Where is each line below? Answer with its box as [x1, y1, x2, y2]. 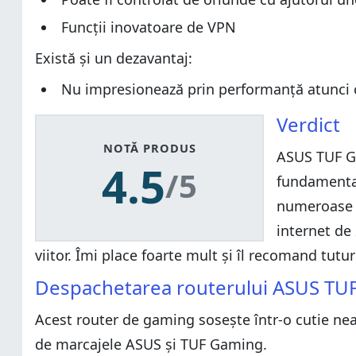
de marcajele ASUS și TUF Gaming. [35, 335, 267, 354]
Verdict [277, 111, 340, 137]
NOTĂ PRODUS [103, 140, 196, 156]
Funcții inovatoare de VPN [61, 17, 236, 37]
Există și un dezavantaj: [35, 48, 192, 68]
